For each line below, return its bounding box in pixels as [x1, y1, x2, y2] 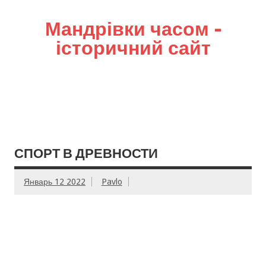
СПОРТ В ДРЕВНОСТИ [14, 144, 158, 163]
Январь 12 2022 [24, 177, 85, 187]
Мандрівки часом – [45, 15, 221, 42]
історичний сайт [55, 34, 211, 61]
